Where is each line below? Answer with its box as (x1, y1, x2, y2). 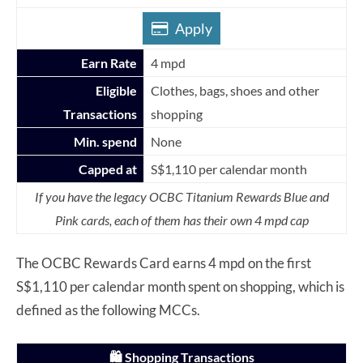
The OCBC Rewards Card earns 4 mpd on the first (16, 254, 311, 271)
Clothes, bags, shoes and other (151, 82, 319, 98)
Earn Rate (81, 54, 137, 70)
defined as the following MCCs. (16, 301, 203, 318)
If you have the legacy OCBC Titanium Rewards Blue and (34, 188, 329, 204)
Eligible (96, 82, 137, 98)
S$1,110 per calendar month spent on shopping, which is (16, 277, 344, 295)
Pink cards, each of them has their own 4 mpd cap (54, 211, 309, 228)
